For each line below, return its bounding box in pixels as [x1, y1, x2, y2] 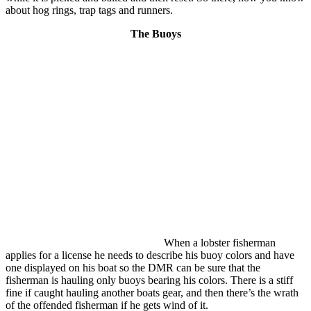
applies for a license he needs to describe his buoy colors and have [6, 249, 294, 261]
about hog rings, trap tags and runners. [6, 3, 173, 16]
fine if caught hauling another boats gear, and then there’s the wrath [6, 286, 299, 299]
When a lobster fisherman [164, 236, 276, 249]
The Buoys [130, 27, 181, 40]
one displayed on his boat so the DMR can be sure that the [6, 261, 260, 274]
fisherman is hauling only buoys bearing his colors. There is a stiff [6, 274, 293, 286]
